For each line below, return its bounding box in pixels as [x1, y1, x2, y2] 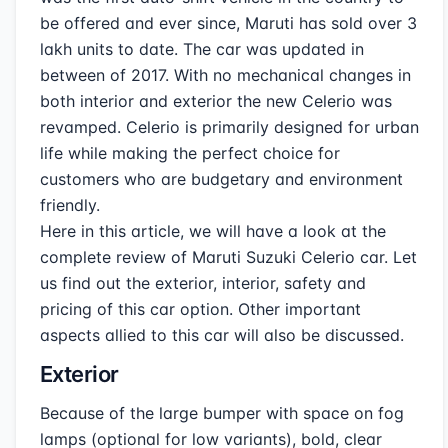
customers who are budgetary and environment [40, 169, 403, 189]
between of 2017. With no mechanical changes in [40, 65, 411, 85]
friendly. [40, 195, 100, 215]
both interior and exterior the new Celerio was [40, 91, 392, 111]
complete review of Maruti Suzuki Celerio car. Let [40, 247, 417, 267]
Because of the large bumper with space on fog [40, 403, 404, 423]
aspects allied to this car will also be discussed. [40, 325, 404, 345]
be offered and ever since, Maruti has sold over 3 [40, 13, 417, 33]
